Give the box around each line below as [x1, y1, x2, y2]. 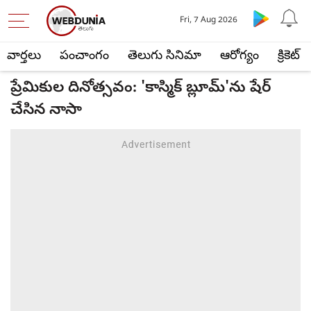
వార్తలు [7, 48, 41, 65]
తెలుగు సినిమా [128, 48, 201, 65]
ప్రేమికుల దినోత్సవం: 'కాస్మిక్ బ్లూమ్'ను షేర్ [10, 78, 271, 99]
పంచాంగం [60, 48, 109, 65]
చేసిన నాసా [10, 101, 82, 121]
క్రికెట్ [278, 48, 300, 65]
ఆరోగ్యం [220, 48, 259, 65]
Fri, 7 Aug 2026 [180, 15, 238, 26]
